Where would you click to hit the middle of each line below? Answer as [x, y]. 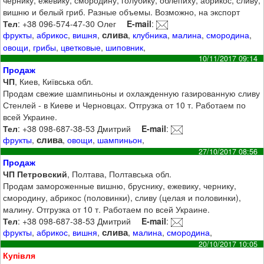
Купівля [19, 255]
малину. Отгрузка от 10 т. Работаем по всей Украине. [107, 209]
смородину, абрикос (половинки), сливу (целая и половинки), [122, 198]
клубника [150, 35]
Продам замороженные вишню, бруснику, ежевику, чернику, [120, 186]
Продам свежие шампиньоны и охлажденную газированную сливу [132, 93]
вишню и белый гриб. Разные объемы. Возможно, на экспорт [122, 12]
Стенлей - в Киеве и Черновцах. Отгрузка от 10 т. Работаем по [125, 105]
